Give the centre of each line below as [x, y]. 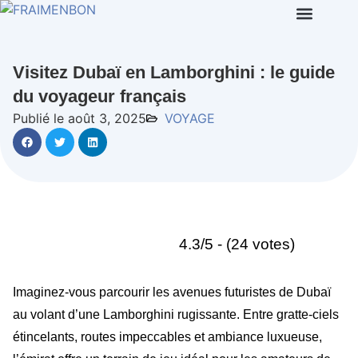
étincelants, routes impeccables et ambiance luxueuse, [167, 337]
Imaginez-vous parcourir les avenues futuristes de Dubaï [172, 292]
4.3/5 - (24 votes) [237, 244]
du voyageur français [99, 96]
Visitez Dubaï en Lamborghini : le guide [174, 72]
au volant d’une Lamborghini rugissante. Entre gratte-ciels [176, 314]
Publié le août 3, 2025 [80, 118]
